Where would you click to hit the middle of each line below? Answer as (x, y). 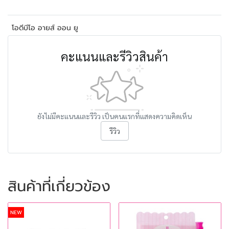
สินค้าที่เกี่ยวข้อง (59, 186)
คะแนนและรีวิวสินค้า (114, 56)
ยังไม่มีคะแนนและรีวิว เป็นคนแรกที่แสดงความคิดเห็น (114, 116)
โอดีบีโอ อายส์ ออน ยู (45, 28)
